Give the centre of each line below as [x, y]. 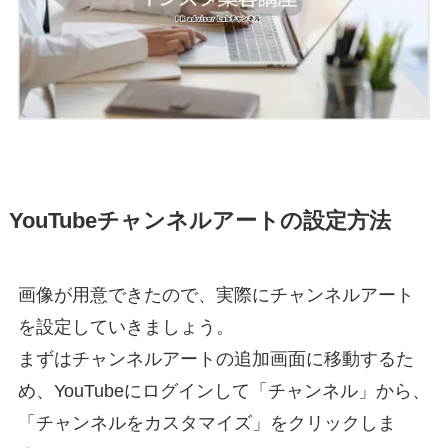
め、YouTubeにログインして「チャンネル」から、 [223, 391]
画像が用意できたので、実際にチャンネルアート [215, 295]
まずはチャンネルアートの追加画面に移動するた [215, 359]
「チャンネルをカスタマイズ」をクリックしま [206, 423]
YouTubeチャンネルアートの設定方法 [199, 221]
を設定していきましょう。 [125, 327]
